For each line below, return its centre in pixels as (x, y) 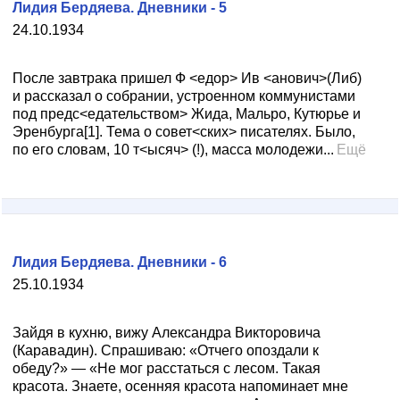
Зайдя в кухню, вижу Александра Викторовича (167, 333)
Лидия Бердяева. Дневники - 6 (120, 262)
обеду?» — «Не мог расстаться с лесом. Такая (167, 368)
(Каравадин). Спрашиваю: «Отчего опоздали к (166, 350)
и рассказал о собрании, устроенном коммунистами (184, 96)
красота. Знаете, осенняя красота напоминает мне (180, 386)
